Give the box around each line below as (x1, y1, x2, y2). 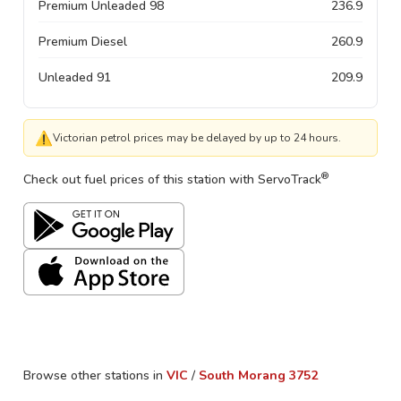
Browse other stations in (23, 367, 163, 384)
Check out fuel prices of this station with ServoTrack (23, 171, 321, 188)
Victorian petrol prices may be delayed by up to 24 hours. (53, 131, 341, 145)
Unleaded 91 (38, 69, 111, 86)
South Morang (199, 367, 286, 384)
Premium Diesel (38, 33, 127, 50)
